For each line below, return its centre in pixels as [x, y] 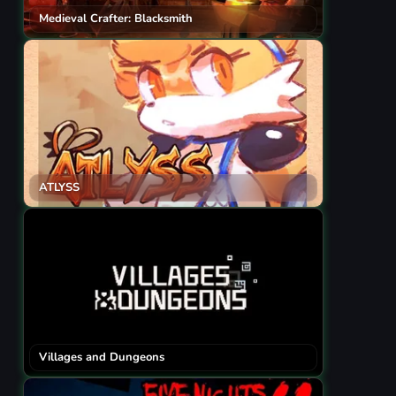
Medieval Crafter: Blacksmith [116, 18]
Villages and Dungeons [102, 358]
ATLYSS [59, 188]
